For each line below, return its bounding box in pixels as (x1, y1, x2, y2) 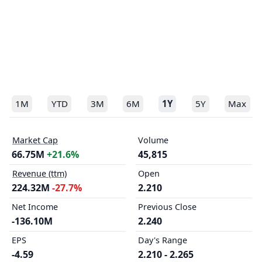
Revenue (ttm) (12, 167, 67, 179)
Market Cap (12, 134, 58, 146)
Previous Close (137, 201, 196, 212)
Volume (137, 134, 168, 146)
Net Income (12, 201, 58, 212)
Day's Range (137, 234, 187, 246)
